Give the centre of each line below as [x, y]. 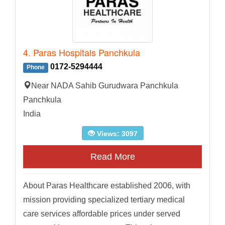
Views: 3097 [116, 134]
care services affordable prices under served [102, 214]
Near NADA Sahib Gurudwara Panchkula [105, 86]
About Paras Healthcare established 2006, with [107, 186]
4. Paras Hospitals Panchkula [82, 52]
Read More [113, 157]
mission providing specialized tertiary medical [104, 200]
